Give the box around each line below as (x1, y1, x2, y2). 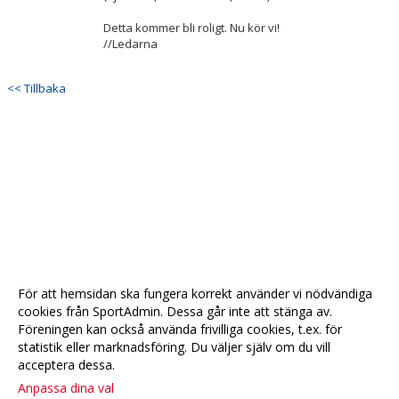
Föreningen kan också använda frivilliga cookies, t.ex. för (18, 321, 342, 338)
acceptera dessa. (18, 356, 115, 373)
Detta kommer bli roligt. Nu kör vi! (103, 20, 280, 36)
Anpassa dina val (18, 379, 114, 396)
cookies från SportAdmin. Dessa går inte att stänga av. (18, 303, 332, 320)
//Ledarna (103, 36, 158, 52)
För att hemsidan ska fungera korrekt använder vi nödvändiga (18, 285, 372, 302)
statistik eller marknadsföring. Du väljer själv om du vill (18, 338, 330, 355)
